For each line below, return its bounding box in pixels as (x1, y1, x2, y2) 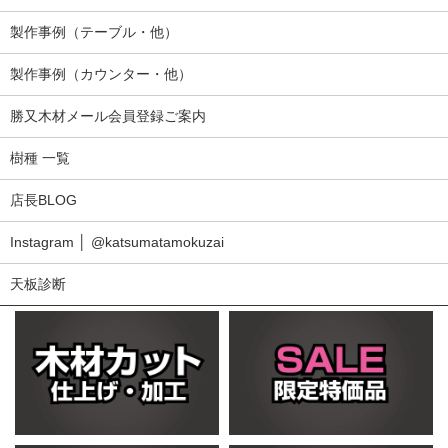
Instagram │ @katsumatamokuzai (10, 233, 224, 250)
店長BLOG (10, 191, 77, 208)
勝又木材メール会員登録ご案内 (10, 107, 206, 124)
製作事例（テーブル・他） (10, 23, 178, 40)
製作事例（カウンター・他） (10, 65, 192, 82)
